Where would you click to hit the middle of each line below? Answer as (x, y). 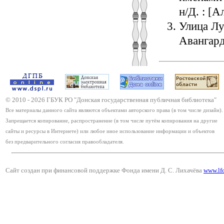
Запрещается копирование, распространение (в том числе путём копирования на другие (111, 121)
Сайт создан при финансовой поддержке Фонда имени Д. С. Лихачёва (104, 170)
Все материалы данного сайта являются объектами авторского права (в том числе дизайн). (114, 110)
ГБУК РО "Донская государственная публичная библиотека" (131, 100)
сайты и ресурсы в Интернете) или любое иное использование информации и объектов (110, 131)
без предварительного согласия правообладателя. (65, 142)
